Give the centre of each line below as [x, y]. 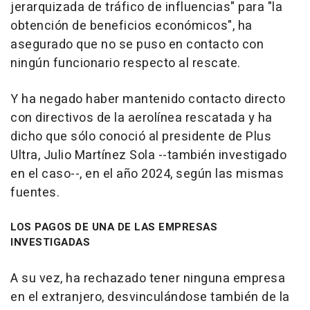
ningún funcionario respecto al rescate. [126, 63]
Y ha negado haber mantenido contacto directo [148, 99]
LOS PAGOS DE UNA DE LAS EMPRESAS [114, 227]
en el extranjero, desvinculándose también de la [150, 297]
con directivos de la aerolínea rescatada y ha [142, 118]
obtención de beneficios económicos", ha [131, 26]
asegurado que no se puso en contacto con [137, 45]
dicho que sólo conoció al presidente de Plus [141, 137]
